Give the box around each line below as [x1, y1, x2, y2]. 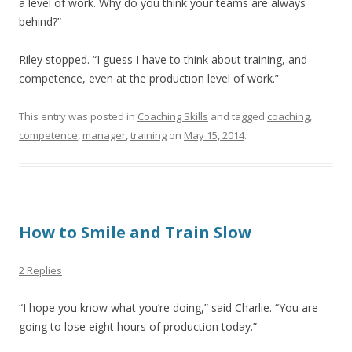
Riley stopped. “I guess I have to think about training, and [19, 52, 307, 67]
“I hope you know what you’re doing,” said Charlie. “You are [19, 300, 318, 315]
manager [82, 128, 126, 142]
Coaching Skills [137, 109, 208, 123]
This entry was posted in [19, 109, 137, 123]
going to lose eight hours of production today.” [19, 319, 257, 334]
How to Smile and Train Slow [19, 222, 251, 243]
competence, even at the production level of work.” [19, 71, 279, 86]
